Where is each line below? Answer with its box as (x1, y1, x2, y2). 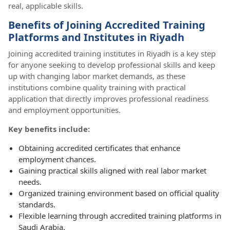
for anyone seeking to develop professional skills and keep (8, 60, 215, 70)
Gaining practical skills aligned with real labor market (18, 165, 206, 176)
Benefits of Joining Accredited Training (8, 18, 205, 32)
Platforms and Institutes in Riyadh (8, 30, 184, 45)
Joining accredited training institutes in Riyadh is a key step (8, 48, 216, 59)
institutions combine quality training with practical (8, 82, 186, 93)
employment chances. (18, 154, 96, 165)
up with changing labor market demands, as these (8, 71, 185, 82)
